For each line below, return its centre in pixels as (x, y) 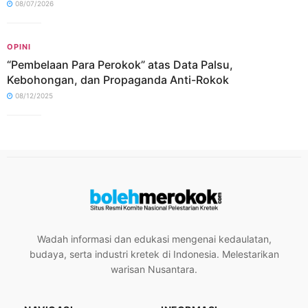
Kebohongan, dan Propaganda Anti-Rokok (118, 79)
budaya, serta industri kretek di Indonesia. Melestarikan (154, 254)
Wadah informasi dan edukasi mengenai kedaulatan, (154, 239)
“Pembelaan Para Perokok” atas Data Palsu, (120, 64)
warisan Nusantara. (154, 269)
